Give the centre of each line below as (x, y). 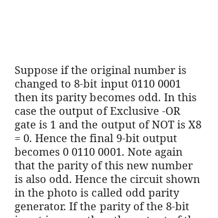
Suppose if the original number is (100, 69)
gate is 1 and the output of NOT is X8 (108, 124)
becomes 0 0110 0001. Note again (99, 151)
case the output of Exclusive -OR (97, 110)
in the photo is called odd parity (97, 192)
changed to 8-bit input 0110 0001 (98, 83)
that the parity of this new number (104, 165)
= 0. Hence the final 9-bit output (96, 137)
